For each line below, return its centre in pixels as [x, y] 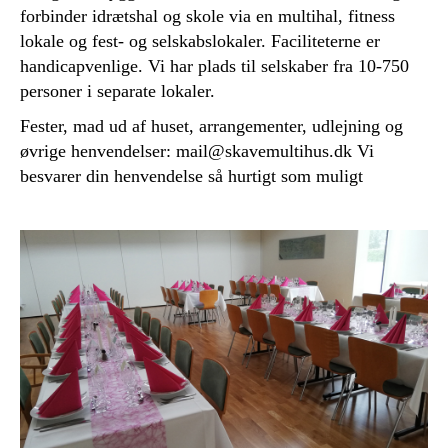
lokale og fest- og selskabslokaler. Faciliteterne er [200, 41]
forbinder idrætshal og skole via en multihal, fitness [207, 16]
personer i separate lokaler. [117, 91]
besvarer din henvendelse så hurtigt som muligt [191, 176]
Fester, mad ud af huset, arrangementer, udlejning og [211, 126]
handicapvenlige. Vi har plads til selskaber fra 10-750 [214, 66]
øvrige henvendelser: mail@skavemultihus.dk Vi [197, 151]
